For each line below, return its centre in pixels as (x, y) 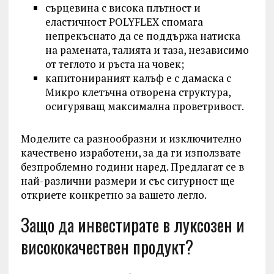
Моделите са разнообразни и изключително (131, 139)
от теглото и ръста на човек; (114, 64)
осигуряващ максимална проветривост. (144, 106)
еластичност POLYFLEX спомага (124, 22)
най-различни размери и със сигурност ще (128, 181)
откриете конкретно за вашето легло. (113, 195)
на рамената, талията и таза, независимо (147, 50)
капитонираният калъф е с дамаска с (138, 78)
